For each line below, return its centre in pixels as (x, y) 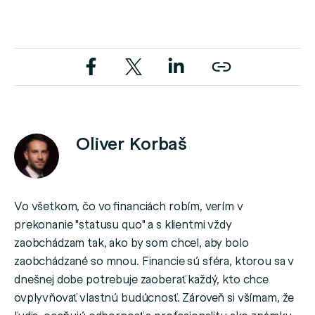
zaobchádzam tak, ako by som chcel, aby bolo (131, 242)
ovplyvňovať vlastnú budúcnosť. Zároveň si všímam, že (154, 296)
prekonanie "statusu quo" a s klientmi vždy (123, 223)
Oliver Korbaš (132, 142)
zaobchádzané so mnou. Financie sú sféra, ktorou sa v (154, 260)
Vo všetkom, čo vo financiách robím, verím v (129, 205)
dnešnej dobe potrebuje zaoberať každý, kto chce (141, 278)
